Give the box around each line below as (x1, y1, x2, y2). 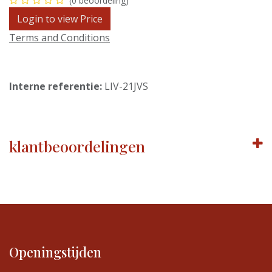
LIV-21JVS (104, 80, 148, 93)
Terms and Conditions (9, 31, 110, 45)
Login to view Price (17, 12, 103, 26)
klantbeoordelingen (9, 136, 145, 157)
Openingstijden (9, 243, 101, 261)
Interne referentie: (9, 80, 104, 93)
